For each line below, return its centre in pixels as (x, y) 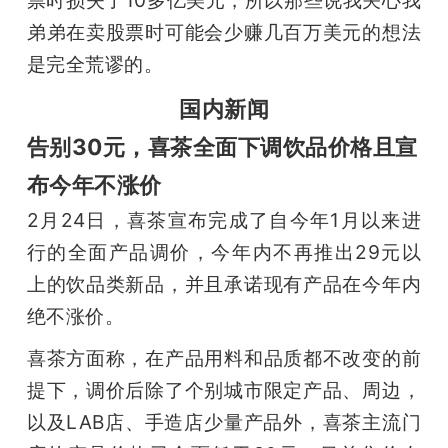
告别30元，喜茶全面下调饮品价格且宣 (222, 146)
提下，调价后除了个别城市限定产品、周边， (224, 389)
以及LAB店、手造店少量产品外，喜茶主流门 (224, 421)
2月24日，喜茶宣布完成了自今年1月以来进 (224, 219)
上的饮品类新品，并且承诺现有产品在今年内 (224, 283)
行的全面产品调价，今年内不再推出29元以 (224, 251)
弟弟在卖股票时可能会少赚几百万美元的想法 (224, 31)
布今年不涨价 (94, 184)
